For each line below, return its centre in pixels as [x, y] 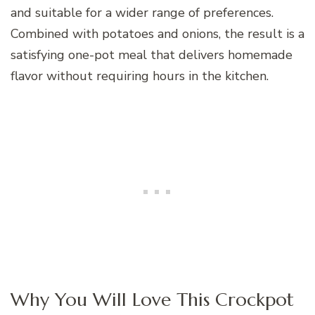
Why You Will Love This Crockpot [152, 300]
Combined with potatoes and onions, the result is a [157, 33]
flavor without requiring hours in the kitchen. [140, 76]
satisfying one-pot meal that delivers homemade [152, 54]
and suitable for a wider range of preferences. [142, 12]
